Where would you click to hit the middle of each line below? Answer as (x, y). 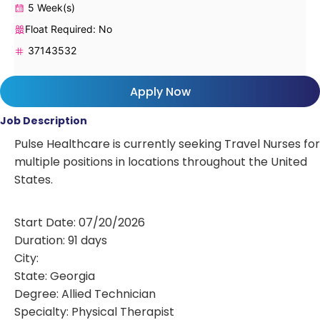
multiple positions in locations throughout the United (161, 161)
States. (34, 179)
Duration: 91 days (61, 240)
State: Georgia (55, 276)
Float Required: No (69, 29)
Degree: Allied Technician (85, 294)
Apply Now (160, 91)
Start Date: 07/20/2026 (80, 222)
